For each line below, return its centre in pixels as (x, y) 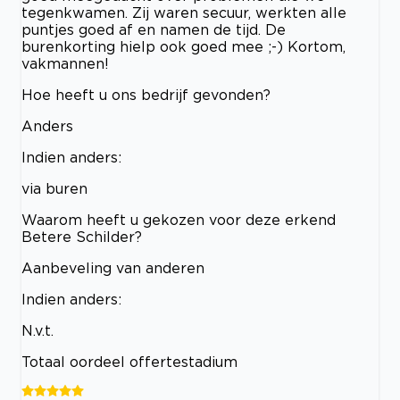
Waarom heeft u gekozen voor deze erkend (179, 220)
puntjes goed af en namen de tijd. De (154, 30)
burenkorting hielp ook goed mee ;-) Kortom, (183, 47)
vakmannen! (65, 64)
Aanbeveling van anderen (113, 268)
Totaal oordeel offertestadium (129, 362)
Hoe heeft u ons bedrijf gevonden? (146, 95)
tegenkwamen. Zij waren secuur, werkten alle (184, 13)
